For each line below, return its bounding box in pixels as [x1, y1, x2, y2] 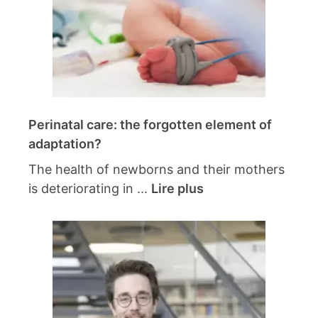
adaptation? [28, 136, 102, 152]
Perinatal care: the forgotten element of [28, 117, 272, 133]
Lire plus [151, 181, 204, 197]
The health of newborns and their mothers [28, 162, 285, 177]
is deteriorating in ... [28, 181, 151, 197]
